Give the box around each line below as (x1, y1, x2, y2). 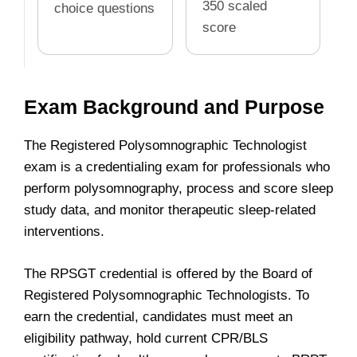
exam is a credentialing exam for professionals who (24, 159, 330, 175)
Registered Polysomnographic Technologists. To (24, 287, 309, 303)
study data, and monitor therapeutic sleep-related (24, 202, 316, 218)
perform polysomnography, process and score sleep (24, 181, 333, 196)
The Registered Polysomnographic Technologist (24, 138, 307, 153)
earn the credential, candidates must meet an (24, 308, 292, 324)
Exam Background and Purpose (24, 96, 324, 118)
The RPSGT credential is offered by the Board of (24, 265, 312, 281)
